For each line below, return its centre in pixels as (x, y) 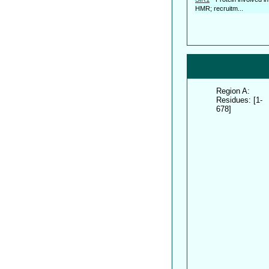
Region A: (233, 91)
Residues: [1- (239, 100)
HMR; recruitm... (219, 8)
